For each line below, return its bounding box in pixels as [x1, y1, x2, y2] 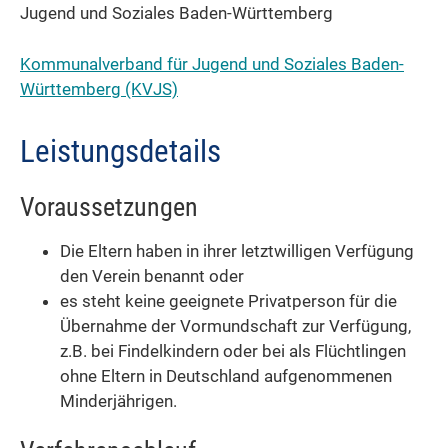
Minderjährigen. [60, 391, 177, 412]
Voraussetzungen [20, 191, 198, 222]
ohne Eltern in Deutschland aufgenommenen [60, 366, 392, 387]
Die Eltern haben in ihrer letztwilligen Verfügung [60, 241, 414, 262]
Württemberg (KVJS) [20, 79, 178, 100]
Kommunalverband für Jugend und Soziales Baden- [20, 54, 404, 75]
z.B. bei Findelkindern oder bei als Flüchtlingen [60, 341, 406, 362]
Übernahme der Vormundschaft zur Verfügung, [60, 316, 411, 337]
